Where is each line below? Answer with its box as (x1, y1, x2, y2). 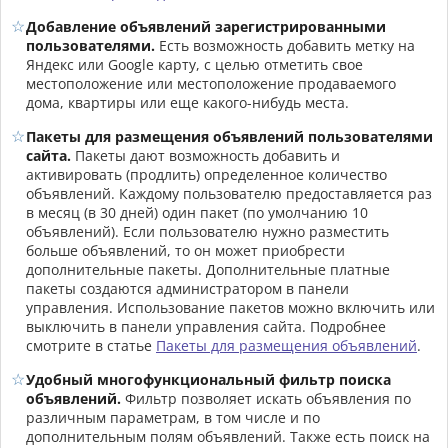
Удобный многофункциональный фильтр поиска (26, 369, 391, 389)
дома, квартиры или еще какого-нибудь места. (26, 92, 349, 112)
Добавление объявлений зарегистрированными (26, 16, 386, 36)
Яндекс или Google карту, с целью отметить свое (26, 54, 363, 74)
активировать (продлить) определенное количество (26, 164, 387, 184)
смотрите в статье (26, 335, 156, 355)
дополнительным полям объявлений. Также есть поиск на (26, 426, 430, 446)
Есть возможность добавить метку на (155, 35, 415, 55)
